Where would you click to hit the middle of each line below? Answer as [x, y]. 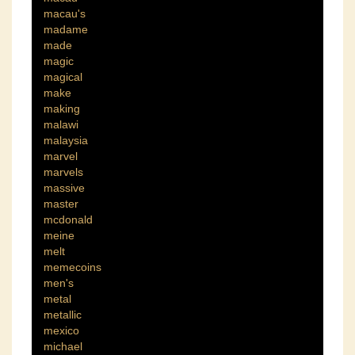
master [61, 204]
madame [66, 30]
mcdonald [68, 220]
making [62, 109]
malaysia [66, 141]
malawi [61, 125]
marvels [63, 172]
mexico [61, 331]
